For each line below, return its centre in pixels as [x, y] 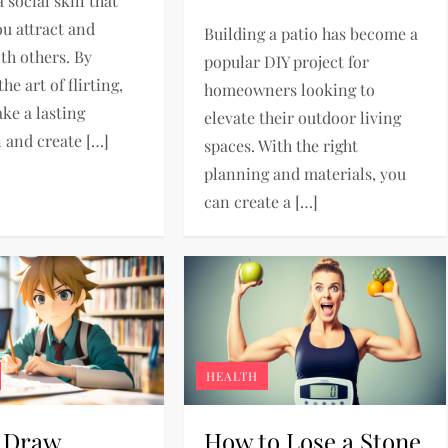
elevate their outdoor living [302, 117]
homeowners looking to [289, 89]
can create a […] [260, 201]
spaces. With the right [280, 145]
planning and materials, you [304, 173]
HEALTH [231, 376]
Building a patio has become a [310, 33]
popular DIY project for [286, 61]
